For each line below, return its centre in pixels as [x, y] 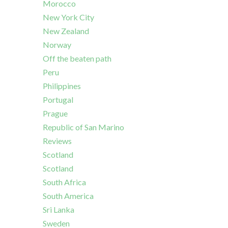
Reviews [57, 141]
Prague [55, 113]
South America [68, 196]
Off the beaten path [77, 59]
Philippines [62, 86]
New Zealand [66, 31]
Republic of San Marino [83, 127]
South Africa [64, 182]
